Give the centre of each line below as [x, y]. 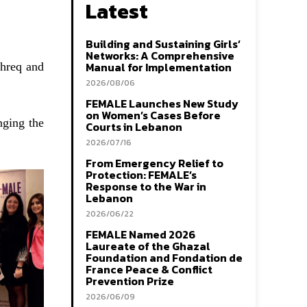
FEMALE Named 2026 [140, 235]
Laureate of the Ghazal [148, 246]
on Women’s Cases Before [153, 115]
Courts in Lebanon [134, 127]
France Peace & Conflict [149, 270]
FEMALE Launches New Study [162, 104]
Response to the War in [146, 187]
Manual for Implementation [159, 67]
